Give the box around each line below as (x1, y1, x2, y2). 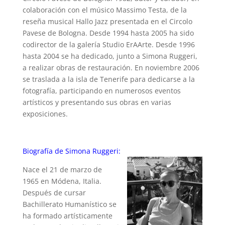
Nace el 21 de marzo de (22, 164, 102, 174)
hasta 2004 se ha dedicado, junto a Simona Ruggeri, (22, 51, 197, 61)
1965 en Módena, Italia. (22, 176, 101, 186)
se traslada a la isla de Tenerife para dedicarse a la (22, 74, 195, 84)
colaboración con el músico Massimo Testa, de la (22, 5, 187, 15)
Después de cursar (22, 187, 86, 197)
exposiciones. (22, 108, 68, 119)
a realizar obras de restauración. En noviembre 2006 (22, 62, 199, 72)
